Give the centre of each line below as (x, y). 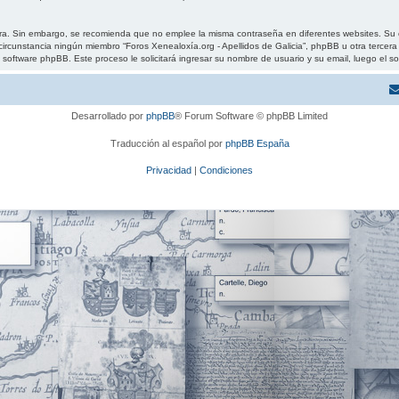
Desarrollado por (109, 116)
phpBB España (257, 143)
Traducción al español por (167, 143)
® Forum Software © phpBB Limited (251, 116)
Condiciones (226, 170)
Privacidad (169, 170)
